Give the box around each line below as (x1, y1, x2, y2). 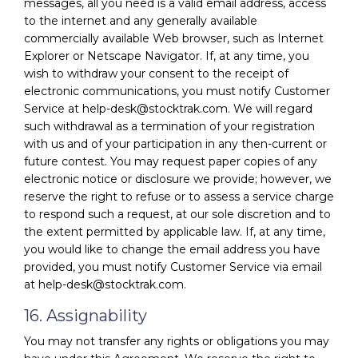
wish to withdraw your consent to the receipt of (24, 66, 288, 81)
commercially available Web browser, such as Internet (24, 30, 324, 46)
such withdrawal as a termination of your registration (24, 118, 315, 133)
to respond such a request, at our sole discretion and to (24, 206, 331, 221)
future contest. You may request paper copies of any (24, 153, 317, 169)
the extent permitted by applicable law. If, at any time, (24, 224, 325, 239)
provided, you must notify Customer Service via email (24, 259, 322, 274)
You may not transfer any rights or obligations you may (24, 333, 329, 348)
